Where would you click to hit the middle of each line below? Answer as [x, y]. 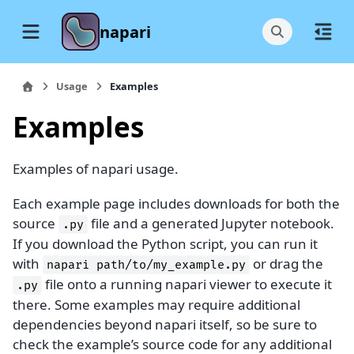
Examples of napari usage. [96, 169]
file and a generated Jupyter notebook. [211, 223]
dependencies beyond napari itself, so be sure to [165, 324]
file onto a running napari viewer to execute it [187, 284]
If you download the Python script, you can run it [165, 243]
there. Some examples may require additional [156, 304]
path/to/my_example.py [171, 265]
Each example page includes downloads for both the [176, 203]
